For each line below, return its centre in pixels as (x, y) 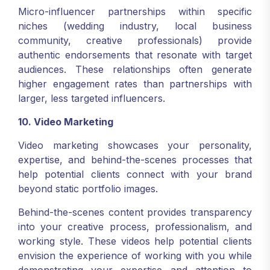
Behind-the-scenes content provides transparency (135, 212)
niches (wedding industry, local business (135, 26)
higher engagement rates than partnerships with (135, 84)
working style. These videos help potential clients (135, 241)
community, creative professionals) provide (135, 40)
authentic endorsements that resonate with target (135, 55)
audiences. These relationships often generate (135, 69)
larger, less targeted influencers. (92, 98)
